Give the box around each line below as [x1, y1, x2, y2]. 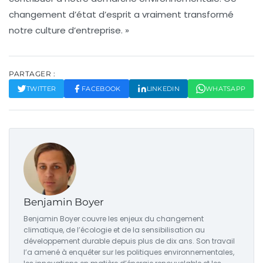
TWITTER [26, 85, 56, 93]
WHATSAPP [205, 85, 246, 93]
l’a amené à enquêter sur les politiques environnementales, [23, 247, 234, 258]
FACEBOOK [82, 85, 121, 93]
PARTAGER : [9, 69, 55, 79]
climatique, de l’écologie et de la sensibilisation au [23, 225, 205, 235]
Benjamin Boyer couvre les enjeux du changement [23, 214, 204, 224]
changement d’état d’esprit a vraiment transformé [9, 8, 234, 21]
